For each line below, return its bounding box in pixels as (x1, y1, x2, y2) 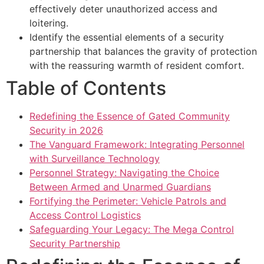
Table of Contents (6, 77, 166, 100)
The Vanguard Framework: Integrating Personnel (29, 138, 245, 151)
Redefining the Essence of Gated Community (29, 110, 230, 123)
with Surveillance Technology (29, 153, 160, 165)
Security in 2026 (29, 124, 103, 137)
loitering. (29, 17, 68, 29)
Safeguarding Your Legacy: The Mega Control (29, 223, 234, 236)
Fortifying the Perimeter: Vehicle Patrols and (29, 195, 226, 207)
